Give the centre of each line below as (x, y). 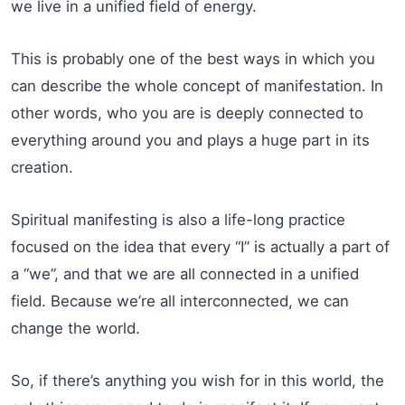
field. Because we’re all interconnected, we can (180, 301)
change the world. (75, 329)
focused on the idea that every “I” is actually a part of (200, 247)
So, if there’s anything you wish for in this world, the (198, 381)
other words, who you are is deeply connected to (187, 113)
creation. (42, 168)
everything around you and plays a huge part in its (190, 141)
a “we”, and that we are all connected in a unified (185, 274)
